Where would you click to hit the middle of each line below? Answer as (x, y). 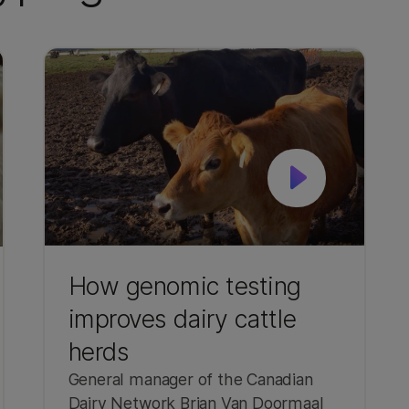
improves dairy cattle (182, 319)
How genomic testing (184, 286)
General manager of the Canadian (190, 380)
